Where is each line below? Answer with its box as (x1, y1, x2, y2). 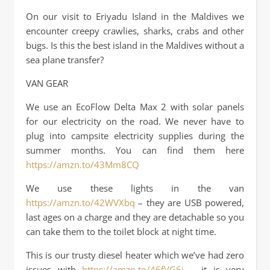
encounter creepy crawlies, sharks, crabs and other (26, 25, 244, 37)
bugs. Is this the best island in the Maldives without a (26, 39, 244, 51)
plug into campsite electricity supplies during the (26, 130, 244, 142)
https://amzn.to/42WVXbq (26, 196, 135, 209)
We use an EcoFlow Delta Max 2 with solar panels (26, 101, 244, 113)
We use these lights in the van (26, 182, 244, 194)
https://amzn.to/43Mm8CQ (26, 159, 139, 171)
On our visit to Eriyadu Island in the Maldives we (26, 10, 244, 22)
